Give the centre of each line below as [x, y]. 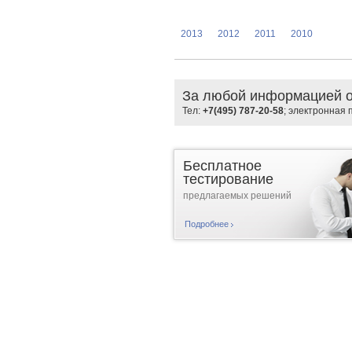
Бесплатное [222, 166]
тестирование [228, 179]
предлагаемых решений [237, 196]
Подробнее [207, 224]
